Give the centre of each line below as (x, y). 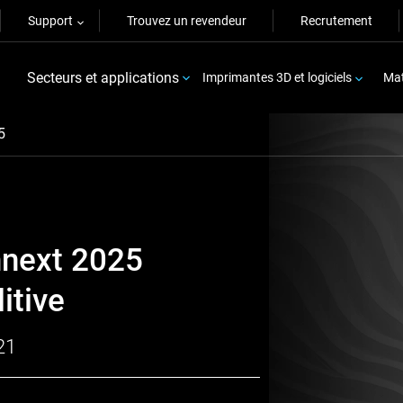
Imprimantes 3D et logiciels (278, 77)
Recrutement (336, 21)
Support (50, 21)
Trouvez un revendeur (187, 21)
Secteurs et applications (103, 77)
